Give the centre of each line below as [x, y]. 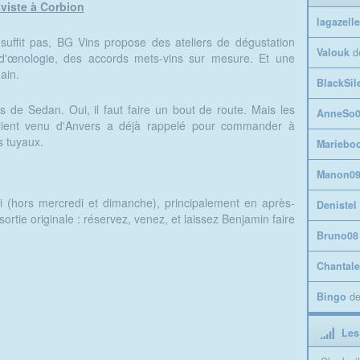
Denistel [336, 205]
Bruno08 [337, 236]
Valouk [333, 53]
